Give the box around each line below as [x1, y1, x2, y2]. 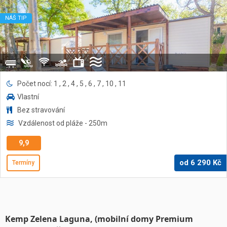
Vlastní [17, 93, 39, 101]
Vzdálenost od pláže [18, 119, 83, 127]
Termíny [12, 159, 34, 166]
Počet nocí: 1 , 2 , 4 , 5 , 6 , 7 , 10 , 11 [17, 80, 126, 88]
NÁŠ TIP [5, 15, 27, 21]
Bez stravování [17, 106, 65, 114]
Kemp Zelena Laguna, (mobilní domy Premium [5, 213, 193, 224]
